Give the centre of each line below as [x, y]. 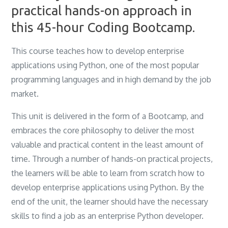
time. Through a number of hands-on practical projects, [112, 159]
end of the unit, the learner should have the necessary [110, 201]
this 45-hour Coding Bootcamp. [103, 27]
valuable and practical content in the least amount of [108, 144]
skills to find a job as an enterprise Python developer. [108, 216]
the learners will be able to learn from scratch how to [108, 173]
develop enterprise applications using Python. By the [108, 187]
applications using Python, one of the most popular [105, 65]
